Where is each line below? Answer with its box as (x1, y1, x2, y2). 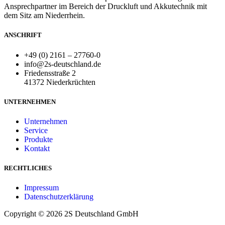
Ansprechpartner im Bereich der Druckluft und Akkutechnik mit (4, 2, 207, 11)
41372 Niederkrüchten (24, 77, 95, 86)
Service (24, 126, 48, 135)
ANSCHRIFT (4, 31, 42, 39)
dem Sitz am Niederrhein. (4, 11, 85, 20)
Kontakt (24, 144, 50, 153)
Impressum (24, 183, 59, 192)
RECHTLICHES (4, 164, 52, 172)
